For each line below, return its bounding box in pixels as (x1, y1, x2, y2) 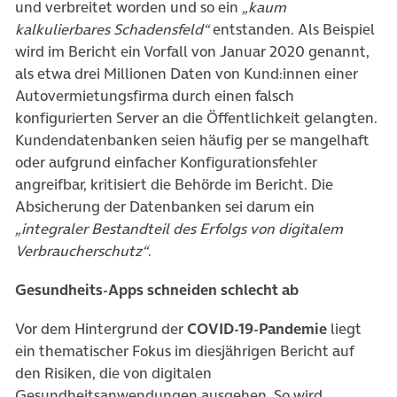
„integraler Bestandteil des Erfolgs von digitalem (15, 217, 343, 239)
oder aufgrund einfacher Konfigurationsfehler (15, 151, 317, 173)
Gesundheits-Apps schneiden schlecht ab (15, 278, 299, 300)
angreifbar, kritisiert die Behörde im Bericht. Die (15, 173, 333, 195)
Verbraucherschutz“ (15, 239, 148, 261)
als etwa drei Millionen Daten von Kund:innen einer (15, 62, 358, 84)
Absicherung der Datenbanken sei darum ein (15, 195, 315, 217)
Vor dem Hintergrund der (15, 317, 187, 339)
